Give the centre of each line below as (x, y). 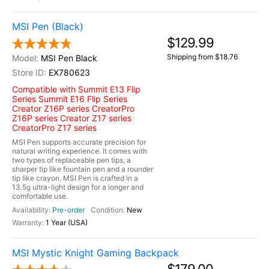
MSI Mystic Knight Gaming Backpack (95, 253)
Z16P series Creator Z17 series (72, 118)
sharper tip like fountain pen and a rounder (83, 169)
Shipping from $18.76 (202, 57)
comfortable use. (40, 196)
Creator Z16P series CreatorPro (73, 108)
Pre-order (68, 210)
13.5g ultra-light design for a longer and (78, 187)
